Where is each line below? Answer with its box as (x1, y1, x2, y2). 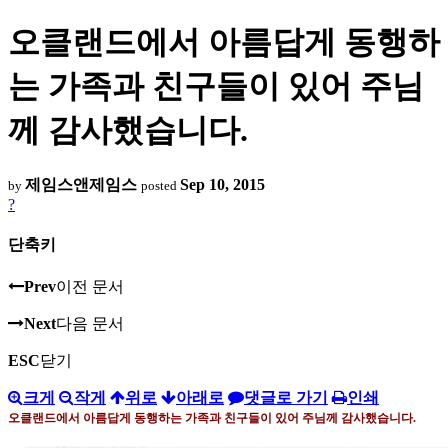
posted (141, 177, 180, 193)
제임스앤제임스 (25, 175, 137, 193)
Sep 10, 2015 (180, 175, 265, 193)
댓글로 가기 (244, 389, 328, 407)
